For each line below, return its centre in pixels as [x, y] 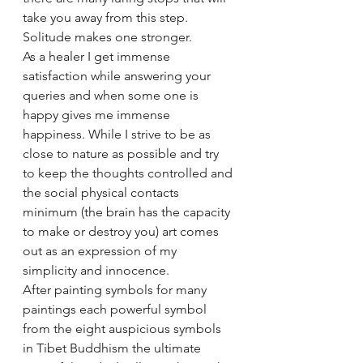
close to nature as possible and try [122, 154]
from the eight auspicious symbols [124, 329]
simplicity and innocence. [96, 270]
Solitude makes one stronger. [107, 37]
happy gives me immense [98, 115]
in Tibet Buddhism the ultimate [113, 348]
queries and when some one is [112, 95]
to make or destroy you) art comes [122, 231]
